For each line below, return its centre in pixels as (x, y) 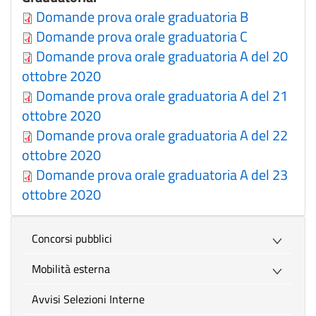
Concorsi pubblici (75, 238)
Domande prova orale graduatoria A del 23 (162, 175)
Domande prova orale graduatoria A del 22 (162, 135)
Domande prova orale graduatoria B (142, 17)
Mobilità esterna (75, 269)
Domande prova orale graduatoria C (142, 36)
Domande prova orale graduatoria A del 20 (162, 56)
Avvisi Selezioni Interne (92, 299)
